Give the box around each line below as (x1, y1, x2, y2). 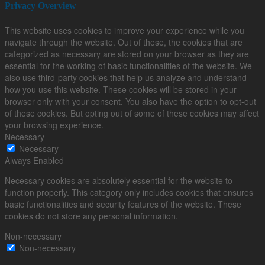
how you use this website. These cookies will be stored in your (5, 83, 237, 95)
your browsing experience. (5, 118, 104, 131)
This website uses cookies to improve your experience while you (5, 24, 244, 36)
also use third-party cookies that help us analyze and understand (5, 71, 247, 83)
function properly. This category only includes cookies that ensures (5, 186, 253, 198)
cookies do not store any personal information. (5, 209, 178, 222)
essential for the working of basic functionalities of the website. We (5, 59, 252, 72)
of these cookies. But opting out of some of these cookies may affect (5, 106, 259, 119)
